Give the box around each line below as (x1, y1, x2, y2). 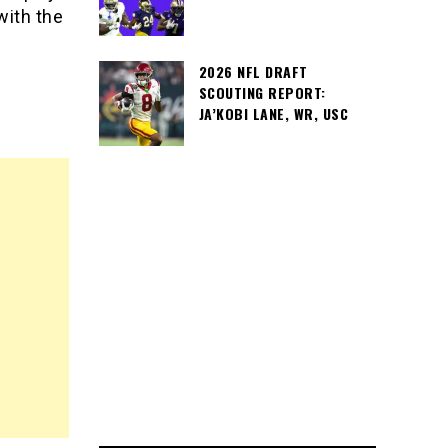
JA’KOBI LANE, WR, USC (198, 103, 348, 124)
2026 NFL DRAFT (198, 61, 308, 82)
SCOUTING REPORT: (198, 82, 326, 103)
